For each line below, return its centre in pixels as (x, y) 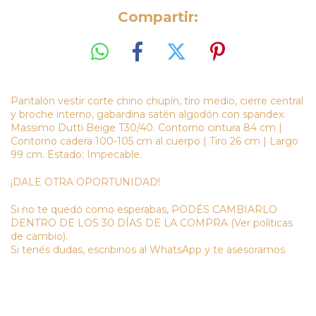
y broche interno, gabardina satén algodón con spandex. (148, 114)
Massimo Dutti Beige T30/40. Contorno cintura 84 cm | (146, 127)
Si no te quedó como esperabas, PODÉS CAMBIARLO (144, 209)
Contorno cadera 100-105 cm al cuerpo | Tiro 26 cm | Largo (154, 141)
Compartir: (158, 17)
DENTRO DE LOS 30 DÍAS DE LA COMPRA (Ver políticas (152, 223)
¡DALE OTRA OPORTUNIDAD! (85, 182)
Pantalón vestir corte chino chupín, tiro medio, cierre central (157, 101)
